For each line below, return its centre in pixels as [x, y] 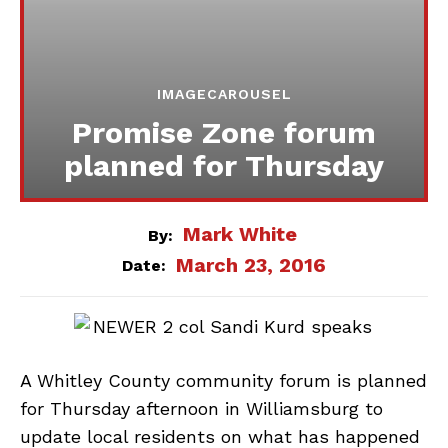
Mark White [240, 234]
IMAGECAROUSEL [224, 94]
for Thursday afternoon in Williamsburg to [201, 409]
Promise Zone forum [224, 133]
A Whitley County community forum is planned [223, 381]
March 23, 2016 [251, 265]
